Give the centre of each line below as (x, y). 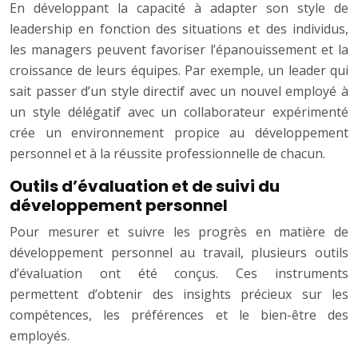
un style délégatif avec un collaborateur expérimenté (179, 112)
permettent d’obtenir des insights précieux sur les (179, 294)
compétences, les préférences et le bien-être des (179, 315)
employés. (40, 336)
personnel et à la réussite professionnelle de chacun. (167, 154)
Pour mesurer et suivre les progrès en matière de (179, 232)
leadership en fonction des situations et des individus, (179, 29)
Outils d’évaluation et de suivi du (145, 187)
